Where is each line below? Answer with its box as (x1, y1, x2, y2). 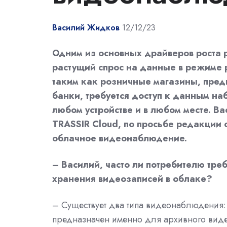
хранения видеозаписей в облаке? (52, 172, 212, 186)
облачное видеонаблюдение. (52, 132, 187, 145)
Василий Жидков (52, 22, 120, 34)
